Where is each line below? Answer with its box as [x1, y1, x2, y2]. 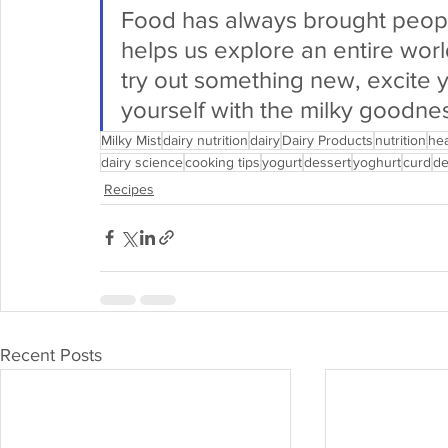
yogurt [262, 153, 302, 170]
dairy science [101, 153, 183, 170]
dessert [304, 153, 351, 170]
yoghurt [353, 153, 401, 170]
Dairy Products [282, 131, 373, 148]
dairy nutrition [163, 131, 248, 148]
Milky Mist [101, 131, 161, 148]
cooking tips [185, 153, 260, 170]
